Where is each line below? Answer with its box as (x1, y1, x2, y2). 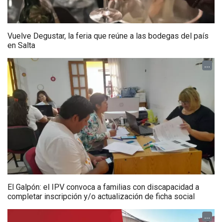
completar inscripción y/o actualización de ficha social (7, 191, 195, 201)
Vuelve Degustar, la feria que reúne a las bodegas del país (7, 31, 209, 41)
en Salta (7, 40, 35, 50)
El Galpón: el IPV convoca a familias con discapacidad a (7, 182, 199, 192)
